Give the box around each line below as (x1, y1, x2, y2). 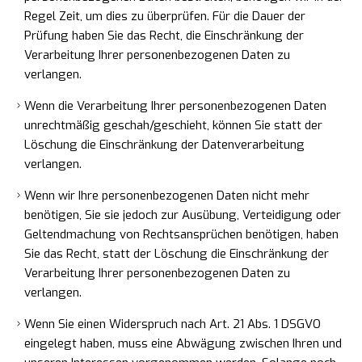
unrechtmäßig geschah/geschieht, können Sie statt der (24, 117, 322, 133)
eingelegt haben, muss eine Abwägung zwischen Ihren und (24, 335, 342, 351)
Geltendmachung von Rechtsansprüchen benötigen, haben (24, 226, 339, 242)
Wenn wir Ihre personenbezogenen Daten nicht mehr (24, 187, 309, 204)
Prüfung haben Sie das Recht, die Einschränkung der (24, 27, 304, 44)
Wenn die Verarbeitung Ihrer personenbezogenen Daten (24, 98, 326, 114)
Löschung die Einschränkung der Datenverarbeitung (24, 137, 305, 153)
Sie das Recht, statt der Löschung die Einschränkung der (24, 246, 329, 262)
